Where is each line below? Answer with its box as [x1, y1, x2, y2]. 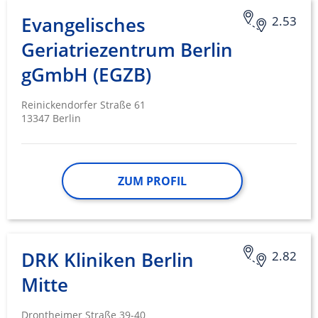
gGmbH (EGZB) [21, 62, 151, 88]
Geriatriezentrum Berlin [21, 37, 233, 63]
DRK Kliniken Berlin [21, 247, 194, 273]
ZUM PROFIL [117, 173, 187, 190]
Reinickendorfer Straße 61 [21, 98, 146, 112]
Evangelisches [21, 12, 146, 38]
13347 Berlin [21, 111, 81, 126]
